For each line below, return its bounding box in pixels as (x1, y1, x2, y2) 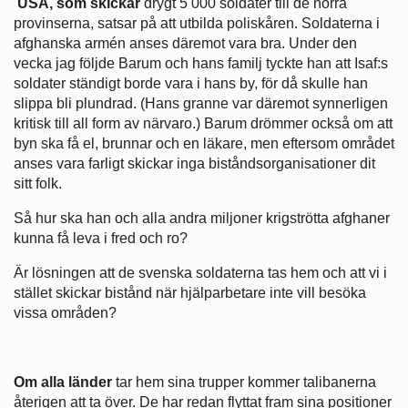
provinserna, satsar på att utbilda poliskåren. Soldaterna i (14, 15, 380, 31)
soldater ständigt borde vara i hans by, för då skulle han (14, 75, 368, 91)
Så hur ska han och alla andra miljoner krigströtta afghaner (14, 209, 390, 226)
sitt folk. (14, 175, 62, 191)
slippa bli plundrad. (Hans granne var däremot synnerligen (14, 95, 388, 111)
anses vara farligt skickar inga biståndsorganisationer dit (14, 155, 375, 171)
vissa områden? (14, 304, 117, 321)
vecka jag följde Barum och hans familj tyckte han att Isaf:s (14, 55, 388, 71)
